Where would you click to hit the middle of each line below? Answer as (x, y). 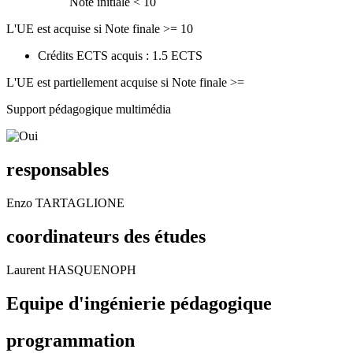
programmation (71, 340)
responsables (58, 169)
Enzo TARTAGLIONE (65, 203)
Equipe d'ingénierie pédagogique (139, 303)
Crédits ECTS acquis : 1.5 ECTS (120, 56)
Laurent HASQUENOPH (71, 269)
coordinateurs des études (106, 236)
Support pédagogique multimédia (89, 110)
